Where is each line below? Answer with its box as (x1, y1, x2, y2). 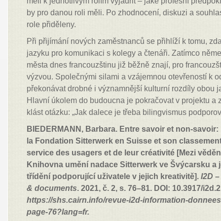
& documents (27, 184, 77, 192)
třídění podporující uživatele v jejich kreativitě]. (27, 172, 201, 181)
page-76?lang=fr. (27, 208, 90, 216)
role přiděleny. (27, 20, 76, 29)
